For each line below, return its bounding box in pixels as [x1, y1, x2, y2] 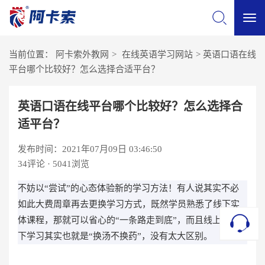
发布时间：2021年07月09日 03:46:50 [18, 144, 162, 154]
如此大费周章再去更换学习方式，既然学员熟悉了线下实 [18, 199, 240, 209]
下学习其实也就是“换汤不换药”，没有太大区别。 [18, 231, 212, 241]
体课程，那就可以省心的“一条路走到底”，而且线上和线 [18, 215, 239, 225]
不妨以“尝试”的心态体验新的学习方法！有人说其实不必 [18, 183, 239, 193]
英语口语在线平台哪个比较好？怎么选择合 [18, 100, 243, 113]
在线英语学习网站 [122, 50, 193, 59]
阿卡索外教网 [56, 50, 109, 59]
